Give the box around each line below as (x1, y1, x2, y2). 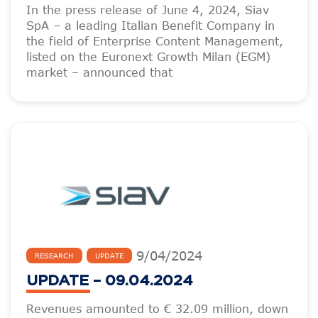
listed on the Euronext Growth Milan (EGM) (26, 50, 270, 63)
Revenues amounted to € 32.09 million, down (26, 302, 288, 315)
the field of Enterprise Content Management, (26, 35, 283, 48)
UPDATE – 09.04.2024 (26, 273, 193, 288)
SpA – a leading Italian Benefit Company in (26, 19, 275, 32)
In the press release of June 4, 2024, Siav (26, 4, 269, 16)
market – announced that (26, 66, 172, 79)
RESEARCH (35, 251, 74, 260)
